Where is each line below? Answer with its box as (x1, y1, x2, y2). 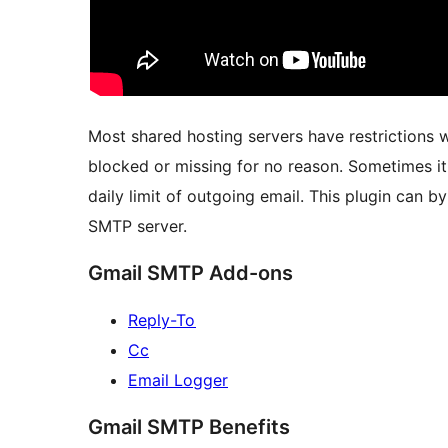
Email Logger (128, 370, 228, 391)
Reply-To (128, 310, 196, 331)
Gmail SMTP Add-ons (88, 261, 293, 286)
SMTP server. (88, 216, 187, 237)
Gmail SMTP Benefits (88, 415, 290, 440)
